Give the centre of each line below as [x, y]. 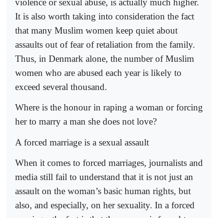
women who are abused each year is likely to [98, 73]
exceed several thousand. [61, 87]
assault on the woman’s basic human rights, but [103, 191]
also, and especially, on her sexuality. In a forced [105, 205]
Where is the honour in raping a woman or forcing [109, 108]
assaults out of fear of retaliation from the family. [105, 44]
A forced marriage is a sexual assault [82, 142]
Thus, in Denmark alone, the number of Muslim [105, 58]
